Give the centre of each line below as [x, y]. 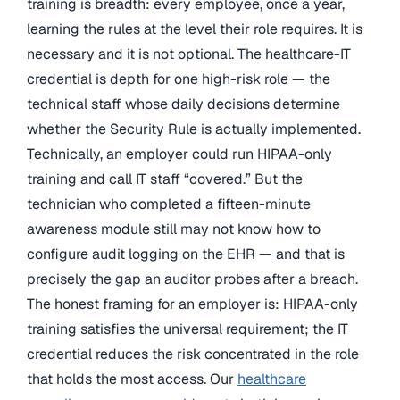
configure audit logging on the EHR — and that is [186, 254]
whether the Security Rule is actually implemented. [194, 129]
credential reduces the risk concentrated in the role [193, 354]
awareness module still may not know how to [174, 229]
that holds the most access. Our [132, 379]
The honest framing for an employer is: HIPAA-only [192, 304]
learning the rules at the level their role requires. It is [195, 29]
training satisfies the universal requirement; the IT [187, 329]
